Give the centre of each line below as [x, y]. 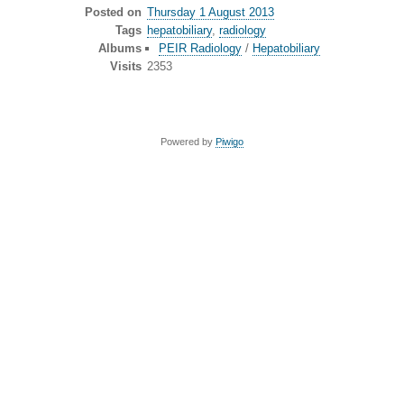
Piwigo [230, 142]
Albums [119, 49]
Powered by [188, 142]
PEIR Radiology [200, 49]
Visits [125, 67]
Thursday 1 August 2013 [211, 13]
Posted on [113, 13]
